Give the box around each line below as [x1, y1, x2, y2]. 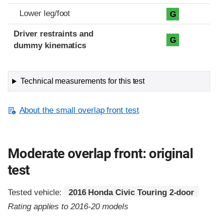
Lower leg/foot [19, 9, 71, 18]
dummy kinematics [14, 41, 87, 51]
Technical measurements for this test [20, 77, 145, 86]
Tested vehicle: [8, 187, 65, 197]
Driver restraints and [14, 29, 94, 39]
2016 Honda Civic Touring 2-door [68, 187, 195, 197]
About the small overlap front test [19, 106, 140, 115]
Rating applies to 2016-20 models [8, 201, 128, 211]
